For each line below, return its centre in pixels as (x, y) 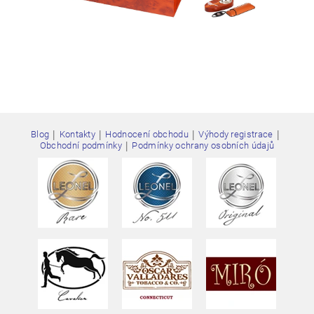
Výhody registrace (236, 135)
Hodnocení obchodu (147, 135)
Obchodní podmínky (81, 146)
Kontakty (77, 135)
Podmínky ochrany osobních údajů (203, 146)
